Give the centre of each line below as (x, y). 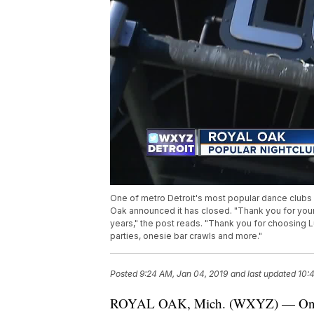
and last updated (263, 274)
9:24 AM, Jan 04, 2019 (184, 274)
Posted (125, 274)
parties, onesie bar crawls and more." (186, 236)
